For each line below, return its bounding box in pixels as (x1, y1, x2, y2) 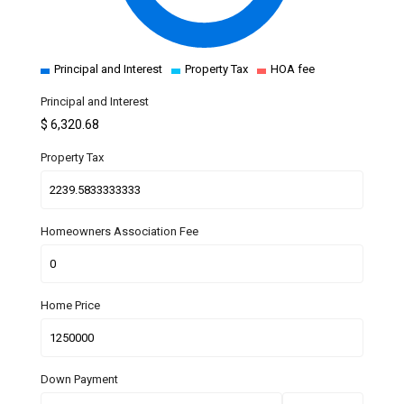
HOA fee (271, 62, 316, 77)
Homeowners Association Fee (41, 225, 199, 239)
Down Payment (41, 372, 119, 387)
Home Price (41, 298, 101, 313)
